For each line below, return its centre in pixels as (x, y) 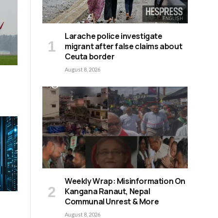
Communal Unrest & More (112, 202)
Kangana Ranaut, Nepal (108, 191)
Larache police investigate (114, 36)
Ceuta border (90, 56)
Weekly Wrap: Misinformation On (125, 181)
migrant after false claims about (124, 46)
